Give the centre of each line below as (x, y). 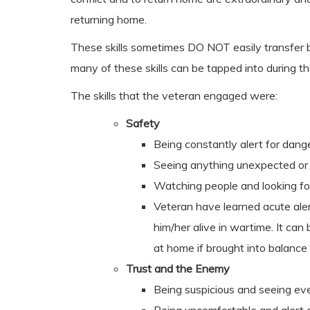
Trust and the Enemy (178, 268)
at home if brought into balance (230, 248)
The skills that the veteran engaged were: (174, 95)
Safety (143, 123)
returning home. (109, 19)
